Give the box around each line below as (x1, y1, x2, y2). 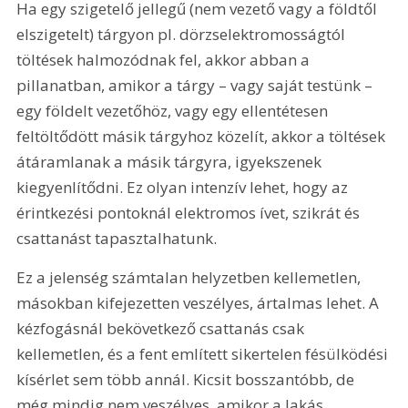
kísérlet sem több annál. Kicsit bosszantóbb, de (16, 368, 359, 390)
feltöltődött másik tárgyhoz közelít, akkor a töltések (16, 125, 390, 147)
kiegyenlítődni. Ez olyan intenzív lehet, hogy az (16, 176, 352, 198)
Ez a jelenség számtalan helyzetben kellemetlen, (16, 266, 365, 288)
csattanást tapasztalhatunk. (16, 227, 218, 249)
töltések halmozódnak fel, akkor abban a (16, 48, 314, 70)
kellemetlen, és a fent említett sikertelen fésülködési (16, 342, 393, 364)
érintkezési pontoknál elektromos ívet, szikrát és (16, 201, 364, 223)
